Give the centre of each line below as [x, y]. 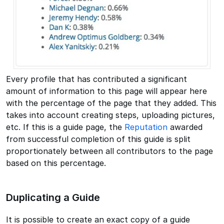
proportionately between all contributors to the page [109, 151]
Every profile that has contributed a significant [96, 79]
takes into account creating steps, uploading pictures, [110, 115]
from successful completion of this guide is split [98, 139]
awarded [185, 127]
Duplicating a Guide [53, 198]
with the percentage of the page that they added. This [111, 103]
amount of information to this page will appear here [106, 91]
